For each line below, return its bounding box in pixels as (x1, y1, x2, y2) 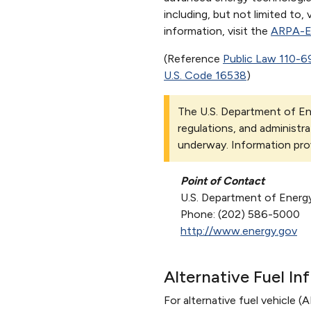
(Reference (164, 51, 223, 65)
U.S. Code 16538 (164, 68, 246, 82)
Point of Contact (180, 174, 264, 187)
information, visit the (164, 24, 271, 37)
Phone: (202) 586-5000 (180, 207, 300, 221)
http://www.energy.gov (180, 224, 297, 237)
